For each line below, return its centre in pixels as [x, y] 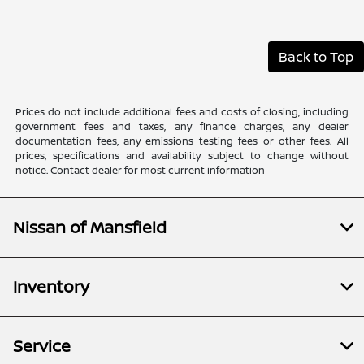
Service [42, 346]
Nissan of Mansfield [90, 227]
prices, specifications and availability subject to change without [182, 156]
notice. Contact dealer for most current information [141, 171]
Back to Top [316, 57]
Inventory [51, 287]
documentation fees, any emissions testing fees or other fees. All [182, 141]
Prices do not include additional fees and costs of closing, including [182, 112]
